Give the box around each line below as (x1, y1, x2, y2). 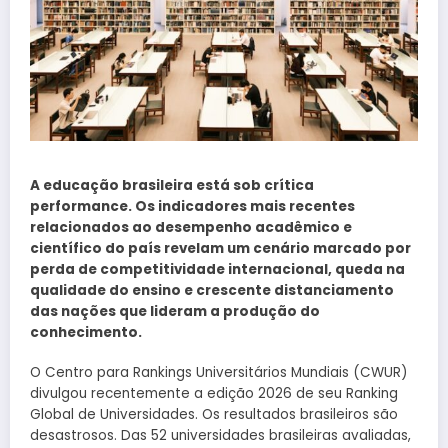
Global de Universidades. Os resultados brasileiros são (30, 405, 398, 425)
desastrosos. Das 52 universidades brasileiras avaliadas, (30, 426, 411, 446)
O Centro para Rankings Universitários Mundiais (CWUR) (30, 363, 407, 383)
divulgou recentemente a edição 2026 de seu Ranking (30, 384, 398, 404)
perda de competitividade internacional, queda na (30, 260, 405, 280)
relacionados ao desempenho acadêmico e (30, 218, 352, 238)
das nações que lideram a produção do (30, 302, 320, 322)
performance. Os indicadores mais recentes (30, 197, 355, 217)
